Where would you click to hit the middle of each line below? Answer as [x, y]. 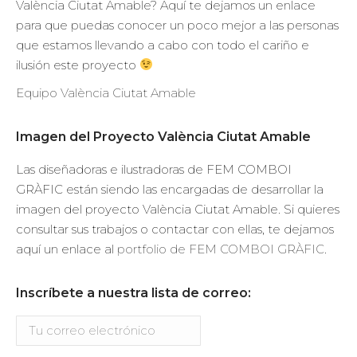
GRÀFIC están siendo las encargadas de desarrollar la [170, 189]
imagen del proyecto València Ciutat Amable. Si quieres [178, 209]
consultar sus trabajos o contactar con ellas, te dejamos [175, 229]
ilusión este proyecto [78, 65]
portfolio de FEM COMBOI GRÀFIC [221, 249]
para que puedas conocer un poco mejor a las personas [177, 25]
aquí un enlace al [67, 249]
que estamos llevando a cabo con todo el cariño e [163, 45]
